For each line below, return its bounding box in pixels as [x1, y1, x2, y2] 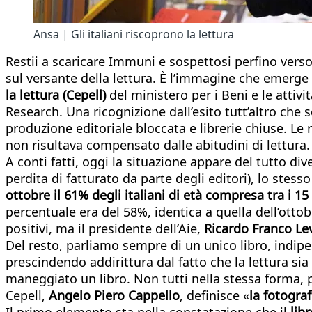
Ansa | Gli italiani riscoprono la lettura [33, 26, 234, 42]
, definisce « [180, 286, 249, 304]
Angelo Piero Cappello [49, 286, 180, 304]
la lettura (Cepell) [6, 86, 106, 103]
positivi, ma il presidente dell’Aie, [6, 219, 201, 237]
